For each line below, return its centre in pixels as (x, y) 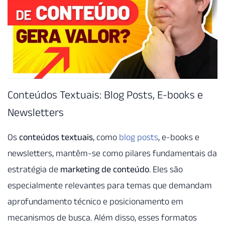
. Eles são (166, 170)
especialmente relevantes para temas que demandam (110, 186)
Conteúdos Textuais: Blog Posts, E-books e (105, 95)
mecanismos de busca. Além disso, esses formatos (102, 218)
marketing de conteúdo (105, 170)
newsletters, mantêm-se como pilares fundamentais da (112, 153)
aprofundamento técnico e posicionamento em (95, 202)
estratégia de (34, 170)
